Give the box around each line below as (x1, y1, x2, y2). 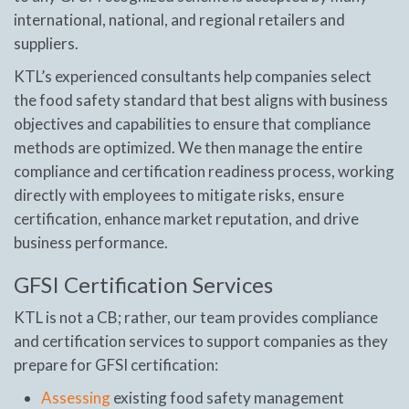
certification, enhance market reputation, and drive (14, 208, 359, 228)
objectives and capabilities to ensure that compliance (14, 113, 371, 133)
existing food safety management (110, 387, 344, 407)
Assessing (41, 387, 110, 407)
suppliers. (14, 33, 79, 53)
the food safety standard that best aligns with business (14, 89, 388, 110)
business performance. (14, 232, 168, 252)
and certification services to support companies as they (14, 330, 388, 351)
